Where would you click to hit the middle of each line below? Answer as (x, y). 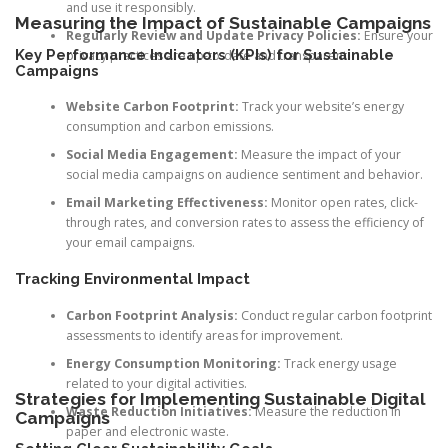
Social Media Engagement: (151, 154)
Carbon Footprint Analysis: (151, 315)
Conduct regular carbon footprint (334, 315)
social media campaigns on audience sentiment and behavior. (244, 174)
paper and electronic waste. (147, 431)
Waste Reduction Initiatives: (158, 411)
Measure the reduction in (326, 411)
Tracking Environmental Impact (132, 279)
